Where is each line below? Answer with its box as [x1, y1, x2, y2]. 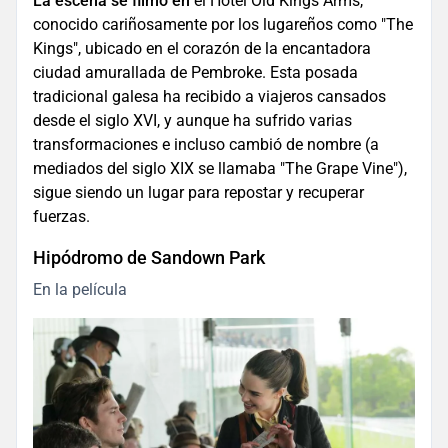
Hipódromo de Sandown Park [33, 247, 265, 269]
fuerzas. [33, 207, 90, 227]
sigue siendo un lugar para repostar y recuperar [33, 183, 364, 203]
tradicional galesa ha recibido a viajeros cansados [33, 87, 386, 107]
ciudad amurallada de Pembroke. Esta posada [33, 63, 358, 83]
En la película [33, 280, 127, 300]
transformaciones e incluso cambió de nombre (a [33, 135, 379, 155]
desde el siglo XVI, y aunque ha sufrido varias [33, 111, 352, 131]
